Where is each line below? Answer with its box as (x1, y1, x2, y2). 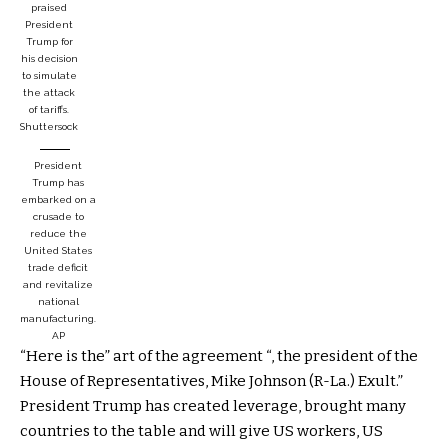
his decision (20, 52, 78, 64)
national (37, 295, 79, 307)
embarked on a (20, 193, 96, 205)
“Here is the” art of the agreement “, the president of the (20, 346, 418, 365)
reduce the (29, 227, 87, 239)
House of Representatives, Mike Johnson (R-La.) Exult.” (20, 371, 403, 390)
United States (24, 244, 92, 256)
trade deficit (28, 261, 88, 273)
